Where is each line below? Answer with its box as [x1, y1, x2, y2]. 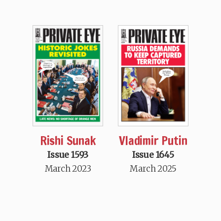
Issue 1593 [47, 149, 89, 161]
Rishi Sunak [39, 132, 96, 149]
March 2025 [130, 163, 177, 175]
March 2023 [44, 163, 91, 175]
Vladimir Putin [119, 132, 187, 149]
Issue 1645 [132, 149, 174, 161]
